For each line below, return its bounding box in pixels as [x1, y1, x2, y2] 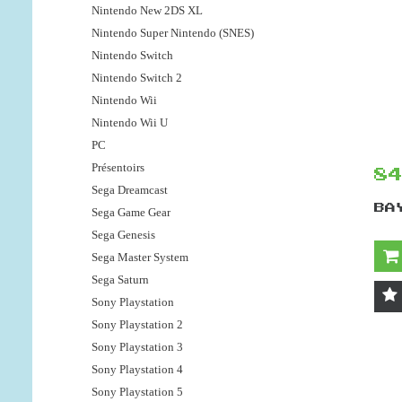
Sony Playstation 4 [92, 363, 183, 377]
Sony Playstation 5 [92, 385, 183, 399]
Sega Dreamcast [92, 183, 168, 197]
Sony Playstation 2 [92, 318, 183, 332]
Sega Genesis [92, 228, 155, 242]
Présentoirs [92, 161, 144, 175]
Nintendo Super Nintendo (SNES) [92, 26, 254, 40]
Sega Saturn [92, 273, 149, 287]
